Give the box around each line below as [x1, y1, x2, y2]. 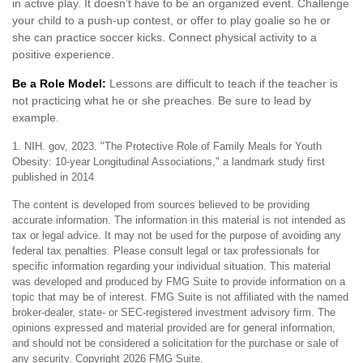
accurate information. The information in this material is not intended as [12, 214, 346, 226]
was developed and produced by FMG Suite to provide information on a [12, 275, 345, 288]
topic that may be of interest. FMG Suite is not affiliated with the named [12, 291, 348, 303]
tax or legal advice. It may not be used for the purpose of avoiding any [12, 229, 341, 241]
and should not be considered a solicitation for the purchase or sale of [12, 337, 339, 349]
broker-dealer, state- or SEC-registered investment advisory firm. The [12, 306, 335, 318]
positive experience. [12, 48, 114, 61]
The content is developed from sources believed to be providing [12, 199, 310, 211]
